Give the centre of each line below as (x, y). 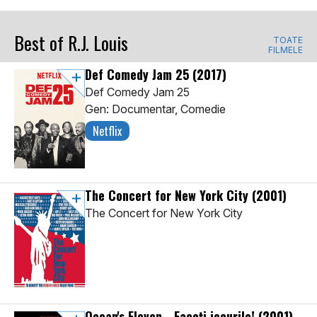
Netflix (107, 131)
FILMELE (286, 50)
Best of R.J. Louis (71, 43)
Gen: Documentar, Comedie (155, 109)
